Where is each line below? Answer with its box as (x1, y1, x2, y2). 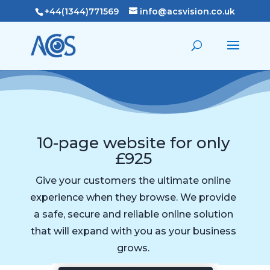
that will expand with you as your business (30, 225, 236, 237)
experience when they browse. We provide (30, 192, 237, 203)
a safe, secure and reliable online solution (33, 209, 233, 220)
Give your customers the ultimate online (36, 175, 231, 186)
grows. (117, 242, 150, 254)
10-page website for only (36, 133, 230, 152)
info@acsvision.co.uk (139, 5, 235, 17)
